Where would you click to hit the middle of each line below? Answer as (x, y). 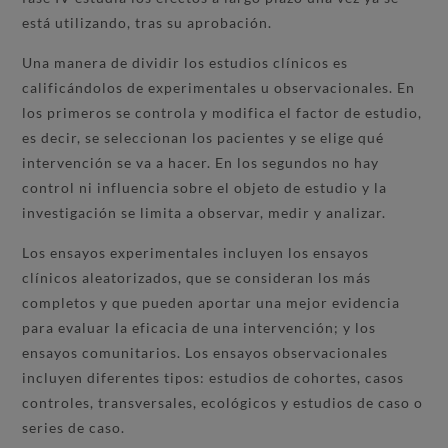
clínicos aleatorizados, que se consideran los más (197, 277)
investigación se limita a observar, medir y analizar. (204, 212)
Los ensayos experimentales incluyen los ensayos (196, 252)
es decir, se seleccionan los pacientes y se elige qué (203, 137)
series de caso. (74, 427)
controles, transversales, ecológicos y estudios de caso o (223, 402)
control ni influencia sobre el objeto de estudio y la (205, 187)
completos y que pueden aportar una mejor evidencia (211, 302)
